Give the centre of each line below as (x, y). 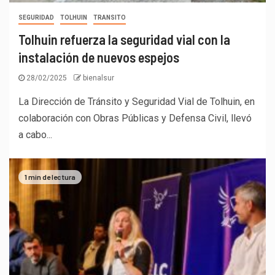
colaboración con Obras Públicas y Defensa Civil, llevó (135, 118)
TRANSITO (110, 17)
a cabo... (35, 134)
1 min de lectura (50, 177)
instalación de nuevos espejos (99, 57)
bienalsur (99, 78)
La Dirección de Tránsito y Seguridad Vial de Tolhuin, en (137, 101)
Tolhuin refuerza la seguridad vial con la (124, 39)
